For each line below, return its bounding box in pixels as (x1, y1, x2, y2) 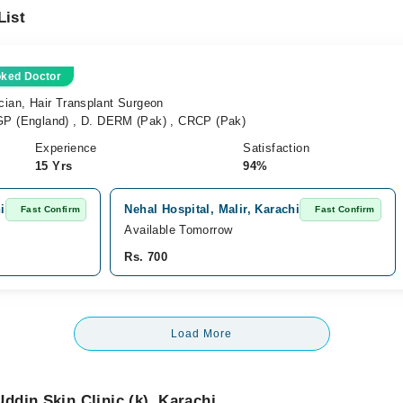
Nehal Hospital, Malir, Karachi (124, 202, 300, 216)
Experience (34, 141, 97, 155)
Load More (171, 327, 232, 340)
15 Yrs (34, 159, 73, 173)
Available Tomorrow (124, 223, 233, 237)
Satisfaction (243, 141, 309, 155)
